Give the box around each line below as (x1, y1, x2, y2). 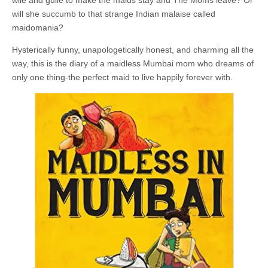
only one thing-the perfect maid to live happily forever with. (12, 72, 233, 82)
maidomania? (12, 23, 63, 32)
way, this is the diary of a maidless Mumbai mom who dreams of (12, 59, 254, 68)
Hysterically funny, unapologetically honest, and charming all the (12, 45, 254, 54)
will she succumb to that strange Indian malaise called (12, 9, 215, 19)
